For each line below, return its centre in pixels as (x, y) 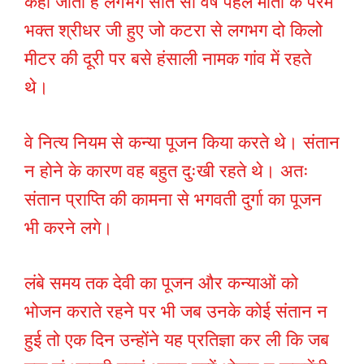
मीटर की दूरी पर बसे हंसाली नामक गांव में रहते (168, 59)
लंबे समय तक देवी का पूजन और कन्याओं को (161, 284)
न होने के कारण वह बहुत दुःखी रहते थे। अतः (167, 171)
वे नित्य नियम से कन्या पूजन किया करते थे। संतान (182, 143)
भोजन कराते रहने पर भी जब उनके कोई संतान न (176, 312)
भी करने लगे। (69, 228)
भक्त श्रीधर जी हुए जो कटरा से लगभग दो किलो (173, 31)
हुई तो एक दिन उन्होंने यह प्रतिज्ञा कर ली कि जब (177, 340)
